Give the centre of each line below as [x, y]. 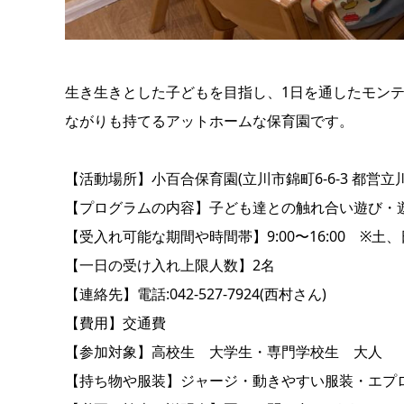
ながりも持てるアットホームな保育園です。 [209, 120]
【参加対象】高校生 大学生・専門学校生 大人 [224, 351]
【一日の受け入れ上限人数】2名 [170, 265]
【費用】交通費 [115, 322]
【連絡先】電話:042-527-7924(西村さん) [196, 294]
